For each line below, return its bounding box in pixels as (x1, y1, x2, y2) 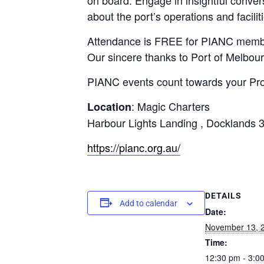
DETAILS (205, 190, 242, 200)
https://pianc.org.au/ (87, 139, 180, 155)
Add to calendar (119, 198, 177, 208)
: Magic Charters (131, 98, 210, 114)
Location (87, 98, 131, 114)
